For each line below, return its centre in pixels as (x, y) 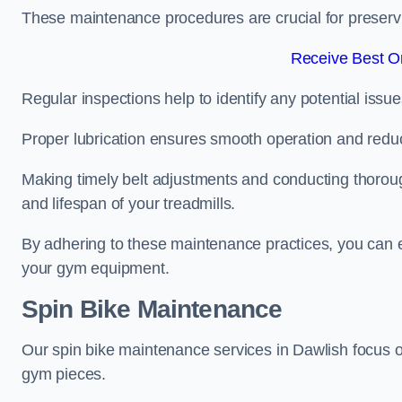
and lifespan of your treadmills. (129, 204)
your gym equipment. (96, 268)
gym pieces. (64, 374)
